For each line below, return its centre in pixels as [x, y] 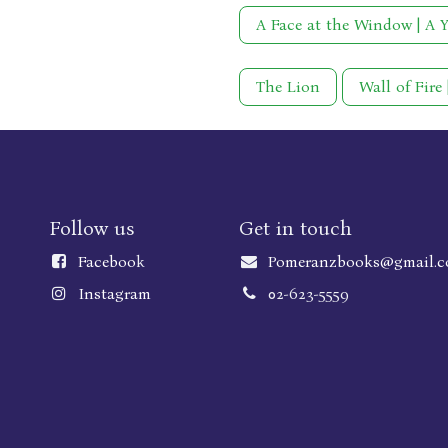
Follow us [91, 228]
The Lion [288, 86]
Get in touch [295, 228]
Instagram [114, 293]
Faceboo [106, 261]
